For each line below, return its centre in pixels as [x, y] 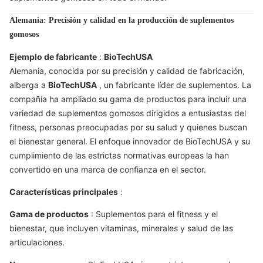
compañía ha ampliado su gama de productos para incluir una [128, 99]
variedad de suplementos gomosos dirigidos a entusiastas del [128, 113]
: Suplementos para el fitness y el [153, 214]
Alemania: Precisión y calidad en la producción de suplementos [122, 20]
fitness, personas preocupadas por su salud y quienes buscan [128, 127]
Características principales [64, 192]
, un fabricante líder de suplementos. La [174, 85]
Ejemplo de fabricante [53, 57]
